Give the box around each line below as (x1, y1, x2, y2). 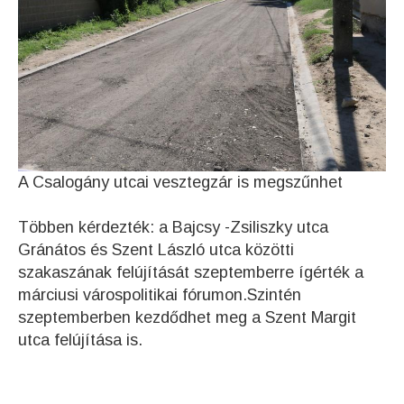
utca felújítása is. (18, 331, 142, 350)
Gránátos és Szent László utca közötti (18, 241, 294, 260)
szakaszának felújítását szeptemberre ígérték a (18, 263, 363, 282)
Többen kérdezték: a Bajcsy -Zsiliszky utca (18, 218, 328, 237)
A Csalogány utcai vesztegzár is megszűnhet (18, 173, 343, 192)
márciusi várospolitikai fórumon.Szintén (18, 286, 301, 305)
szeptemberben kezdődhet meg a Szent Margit (18, 308, 356, 327)
